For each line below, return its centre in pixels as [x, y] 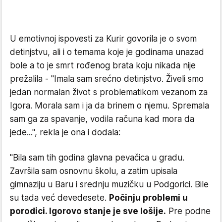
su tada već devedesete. [59, 197]
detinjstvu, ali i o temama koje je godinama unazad [107, 52]
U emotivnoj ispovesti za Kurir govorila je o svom [103, 38]
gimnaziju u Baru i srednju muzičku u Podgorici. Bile [109, 184]
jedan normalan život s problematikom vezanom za [109, 92]
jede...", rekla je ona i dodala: [65, 132]
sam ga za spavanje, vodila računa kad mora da [102, 119]
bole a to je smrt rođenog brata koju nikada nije [103, 65]
